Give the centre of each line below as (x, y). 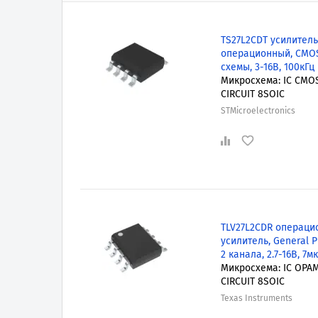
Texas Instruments (256, 298)
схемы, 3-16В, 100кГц (267, 67)
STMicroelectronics (258, 110)
